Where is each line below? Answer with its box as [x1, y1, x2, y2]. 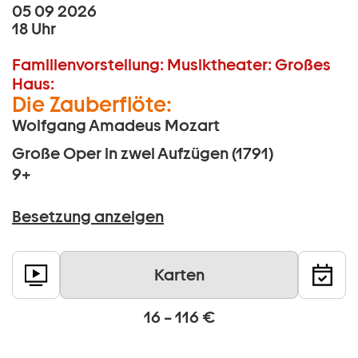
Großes [275, 55, 331, 75]
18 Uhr [12, 19, 56, 39]
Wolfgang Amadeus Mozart [12, 116, 220, 136]
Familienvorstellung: [12, 55, 164, 75]
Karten [153, 265, 205, 285]
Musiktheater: [167, 55, 272, 75]
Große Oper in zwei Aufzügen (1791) [12, 144, 273, 164]
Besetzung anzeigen [12, 207, 164, 227]
